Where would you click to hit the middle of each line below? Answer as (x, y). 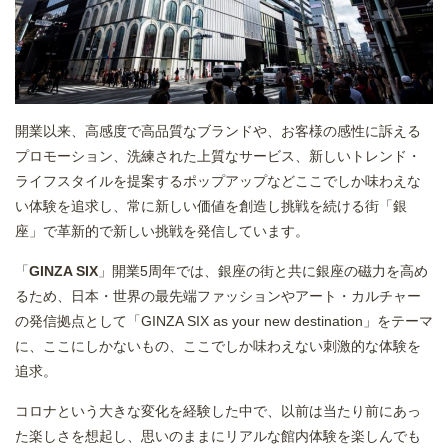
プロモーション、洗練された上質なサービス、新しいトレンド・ (218, 156)
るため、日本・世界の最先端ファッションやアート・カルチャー (218, 296)
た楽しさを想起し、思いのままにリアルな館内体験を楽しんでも (218, 436)
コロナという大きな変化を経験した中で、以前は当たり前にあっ (218, 411)
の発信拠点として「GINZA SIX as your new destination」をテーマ (224, 321)
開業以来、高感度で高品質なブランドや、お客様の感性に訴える (218, 131)
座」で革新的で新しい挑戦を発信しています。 (164, 231)
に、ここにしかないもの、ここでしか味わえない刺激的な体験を (218, 346)
